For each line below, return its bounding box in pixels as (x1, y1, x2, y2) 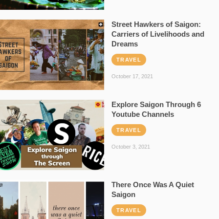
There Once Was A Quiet (111, 180, 194, 189)
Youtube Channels (111, 110, 174, 119)
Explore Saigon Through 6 (111, 100, 201, 109)
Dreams (111, 40, 138, 48)
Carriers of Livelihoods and (111, 30, 204, 39)
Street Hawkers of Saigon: (111, 20, 201, 29)
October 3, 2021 (111, 144, 150, 150)
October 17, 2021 (111, 73, 153, 80)
